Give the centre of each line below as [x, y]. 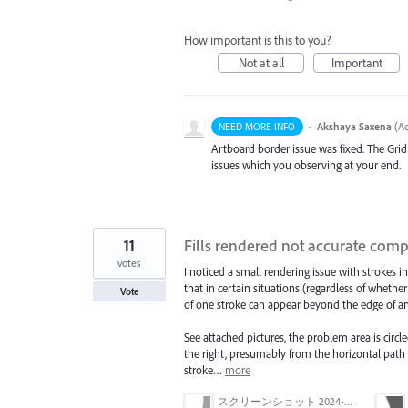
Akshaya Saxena [354, 126]
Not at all [261, 62]
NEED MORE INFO [257, 126]
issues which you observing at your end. [306, 164]
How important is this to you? [258, 40]
